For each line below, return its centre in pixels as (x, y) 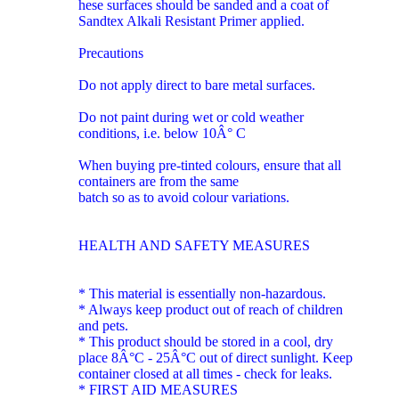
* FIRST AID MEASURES (158, 389)
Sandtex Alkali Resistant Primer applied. (191, 20)
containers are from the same (159, 181)
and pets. (103, 325)
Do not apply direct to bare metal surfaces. (197, 85)
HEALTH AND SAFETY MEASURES (194, 245)
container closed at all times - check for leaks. (205, 373)
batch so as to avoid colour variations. (184, 197)
